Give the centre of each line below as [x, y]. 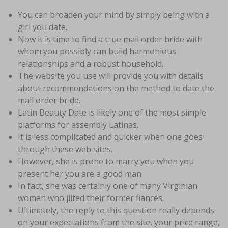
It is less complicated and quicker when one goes [110, 137]
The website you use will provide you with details [111, 76]
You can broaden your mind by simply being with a [114, 15]
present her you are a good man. [80, 174]
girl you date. [42, 27]
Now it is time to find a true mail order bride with [110, 39]
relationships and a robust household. [91, 64]
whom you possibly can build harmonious [97, 51]
